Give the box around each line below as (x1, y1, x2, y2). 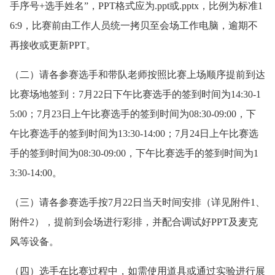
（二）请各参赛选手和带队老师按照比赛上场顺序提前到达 (10, 69, 265, 80)
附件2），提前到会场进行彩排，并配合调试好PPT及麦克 (10, 217, 258, 227)
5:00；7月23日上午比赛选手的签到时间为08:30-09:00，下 (10, 109, 256, 119)
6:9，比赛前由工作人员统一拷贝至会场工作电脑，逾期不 (10, 20, 258, 31)
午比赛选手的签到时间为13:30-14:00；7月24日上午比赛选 (10, 128, 258, 139)
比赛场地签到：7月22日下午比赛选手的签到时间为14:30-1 (10, 89, 261, 99)
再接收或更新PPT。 (10, 40, 96, 50)
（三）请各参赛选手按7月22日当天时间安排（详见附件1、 (10, 197, 265, 207)
